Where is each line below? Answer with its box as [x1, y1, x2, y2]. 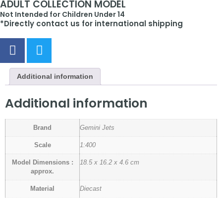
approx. [31, 168, 54, 175]
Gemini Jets [80, 124, 114, 132]
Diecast [80, 185, 102, 193]
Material [30, 185, 55, 193]
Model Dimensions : [11, 159, 73, 166]
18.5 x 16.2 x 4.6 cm [80, 159, 139, 166]
